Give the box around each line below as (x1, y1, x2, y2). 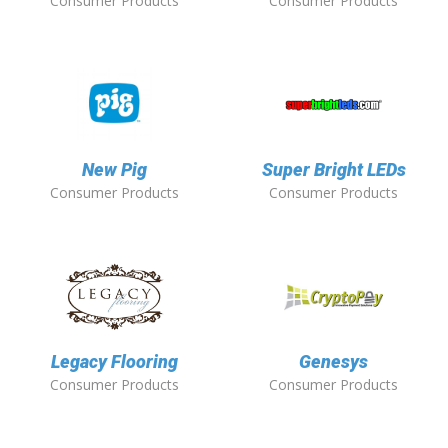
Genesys (299, 351, 368, 373)
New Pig (82, 159, 147, 181)
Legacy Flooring (51, 351, 178, 373)
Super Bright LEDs (261, 159, 406, 181)
